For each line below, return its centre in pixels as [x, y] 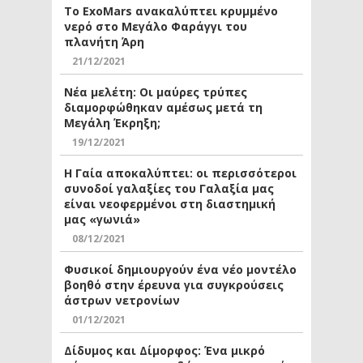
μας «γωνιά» [102, 219]
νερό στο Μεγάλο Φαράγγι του [156, 26]
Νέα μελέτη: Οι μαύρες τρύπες [156, 92]
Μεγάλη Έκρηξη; [112, 122]
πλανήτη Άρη [104, 41]
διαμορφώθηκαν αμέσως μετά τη [163, 107]
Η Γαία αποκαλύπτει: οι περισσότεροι [180, 173]
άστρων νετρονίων [122, 300]
